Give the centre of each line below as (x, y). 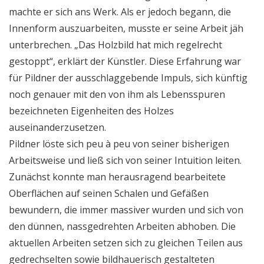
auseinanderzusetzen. (57, 127)
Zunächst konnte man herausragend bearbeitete (117, 176)
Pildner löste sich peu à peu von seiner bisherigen (119, 143)
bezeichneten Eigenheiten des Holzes (91, 110)
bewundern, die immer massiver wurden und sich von (126, 209)
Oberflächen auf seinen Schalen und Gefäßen (109, 193)
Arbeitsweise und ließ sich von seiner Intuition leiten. (125, 160)
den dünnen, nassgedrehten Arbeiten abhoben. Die (122, 226)
